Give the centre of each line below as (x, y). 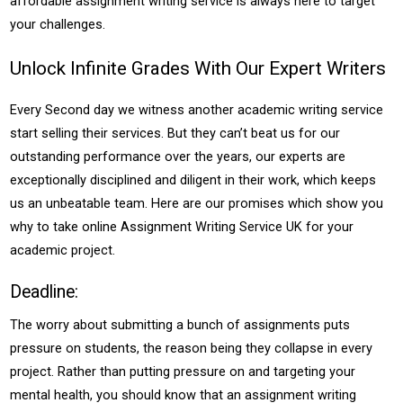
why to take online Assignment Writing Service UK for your (182, 227)
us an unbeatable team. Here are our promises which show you (197, 203)
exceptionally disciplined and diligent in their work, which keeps (193, 180)
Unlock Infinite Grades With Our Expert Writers (198, 68)
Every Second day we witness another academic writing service (197, 110)
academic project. (63, 250)
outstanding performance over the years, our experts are (178, 157)
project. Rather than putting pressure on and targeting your (183, 372)
